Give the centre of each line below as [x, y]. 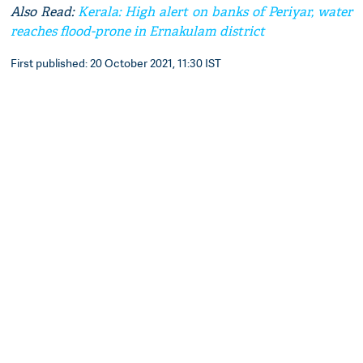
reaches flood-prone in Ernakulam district [138, 32]
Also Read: [45, 12]
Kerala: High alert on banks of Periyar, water [215, 12]
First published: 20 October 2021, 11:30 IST [116, 63]
